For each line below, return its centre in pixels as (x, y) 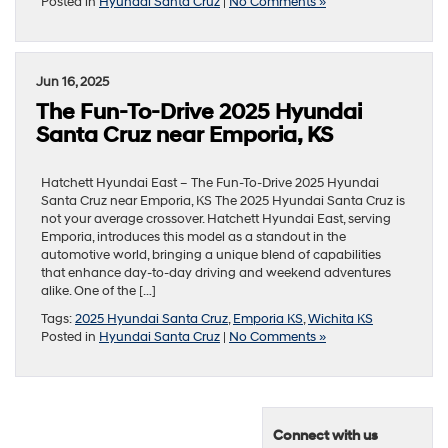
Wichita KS (340, 318)
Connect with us (325, 435)
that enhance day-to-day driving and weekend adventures (216, 272)
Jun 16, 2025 (72, 81)
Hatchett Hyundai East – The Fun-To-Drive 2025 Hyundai (210, 182)
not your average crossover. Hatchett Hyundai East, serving (216, 218)
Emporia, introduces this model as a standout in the (193, 236)
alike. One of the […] (98, 290)
